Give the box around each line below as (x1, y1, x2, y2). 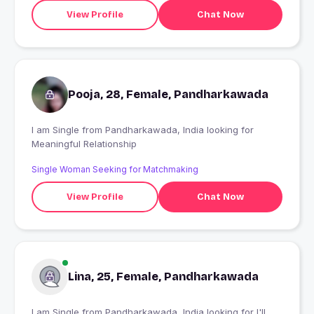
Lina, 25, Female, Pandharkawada (68, 270, 259, 284)
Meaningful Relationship (32, 138, 137, 150)
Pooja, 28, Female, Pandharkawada (68, 88, 268, 102)
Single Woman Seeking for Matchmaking (32, 164, 198, 175)
